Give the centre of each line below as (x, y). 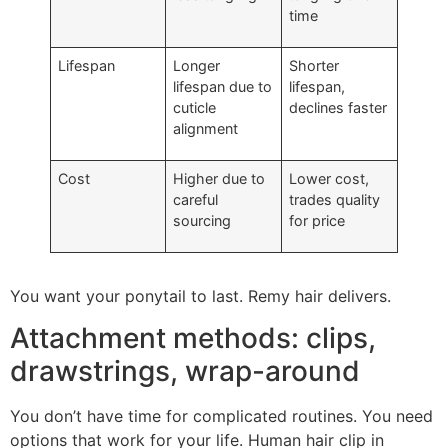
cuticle (195, 107)
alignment (206, 128)
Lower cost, (329, 178)
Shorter (314, 65)
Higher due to (219, 178)
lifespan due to (223, 86)
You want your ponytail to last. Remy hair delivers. (200, 295)
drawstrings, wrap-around (185, 370)
